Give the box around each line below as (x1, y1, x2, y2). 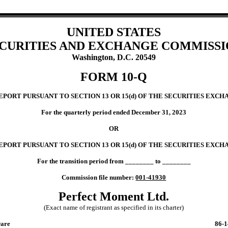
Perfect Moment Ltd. (59, 190, 169, 204)
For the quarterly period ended (41, 108, 132, 117)
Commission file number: (62, 174, 136, 182)
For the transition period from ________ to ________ (37, 157, 191, 165)
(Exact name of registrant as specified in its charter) (44, 204, 184, 212)
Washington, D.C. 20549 (72, 53, 156, 62)
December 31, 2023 (131, 108, 187, 117)
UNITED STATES (67, 25, 161, 39)
